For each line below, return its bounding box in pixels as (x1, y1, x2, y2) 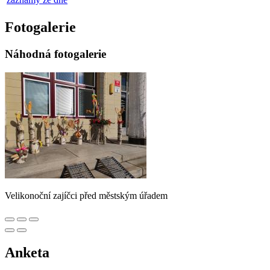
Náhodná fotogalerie (5, 48, 106, 61)
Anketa (5, 244, 49, 260)
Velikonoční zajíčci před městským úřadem (5, 190, 168, 201)
